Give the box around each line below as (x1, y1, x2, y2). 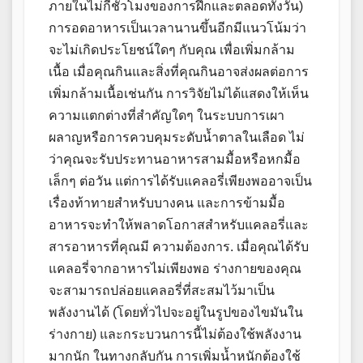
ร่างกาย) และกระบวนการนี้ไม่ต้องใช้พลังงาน (49, 327, 301, 342)
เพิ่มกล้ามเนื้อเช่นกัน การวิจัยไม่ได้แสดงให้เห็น (49, 87, 309, 101)
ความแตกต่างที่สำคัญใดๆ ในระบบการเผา (49, 109, 284, 123)
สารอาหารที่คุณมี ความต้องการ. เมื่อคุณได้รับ (49, 240, 309, 254)
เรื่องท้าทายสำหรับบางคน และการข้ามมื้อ (49, 196, 285, 211)
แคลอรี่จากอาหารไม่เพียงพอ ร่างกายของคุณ (49, 262, 301, 276)
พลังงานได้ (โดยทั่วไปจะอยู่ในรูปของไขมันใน (49, 305, 303, 320)
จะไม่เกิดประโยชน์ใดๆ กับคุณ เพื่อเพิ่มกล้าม (49, 43, 295, 58)
